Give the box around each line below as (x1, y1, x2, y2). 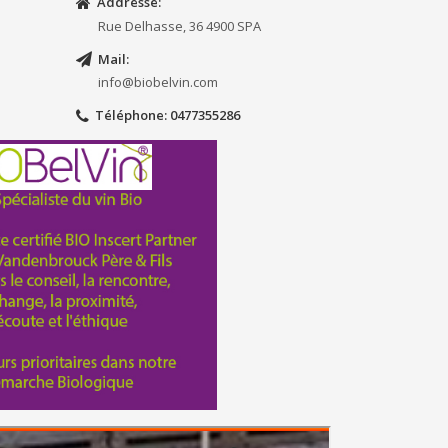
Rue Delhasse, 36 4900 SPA (98, 16, 261, 35)
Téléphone (89, 106, 164, 125)
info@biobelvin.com (98, 73, 218, 92)
